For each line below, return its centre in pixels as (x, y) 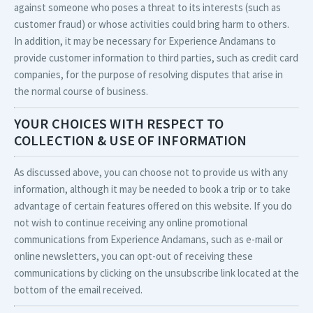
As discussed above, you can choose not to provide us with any (151, 172)
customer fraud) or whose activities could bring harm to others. (152, 24)
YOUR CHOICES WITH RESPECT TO (119, 123)
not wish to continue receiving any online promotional (131, 223)
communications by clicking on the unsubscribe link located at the (156, 273)
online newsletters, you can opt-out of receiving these (133, 256)
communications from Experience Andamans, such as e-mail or (148, 239)
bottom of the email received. (78, 290)
